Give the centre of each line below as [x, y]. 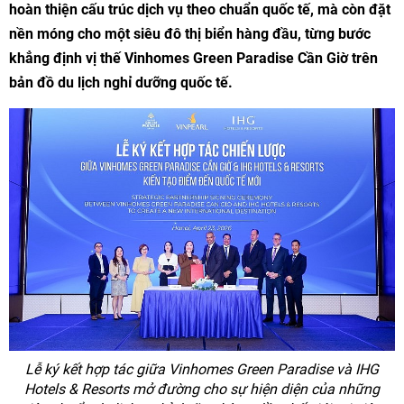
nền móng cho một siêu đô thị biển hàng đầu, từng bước [190, 34]
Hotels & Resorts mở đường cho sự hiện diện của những [202, 389]
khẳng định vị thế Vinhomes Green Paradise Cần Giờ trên [193, 58]
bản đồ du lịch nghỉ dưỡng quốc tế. [121, 83]
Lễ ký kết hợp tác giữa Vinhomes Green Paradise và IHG [202, 369]
